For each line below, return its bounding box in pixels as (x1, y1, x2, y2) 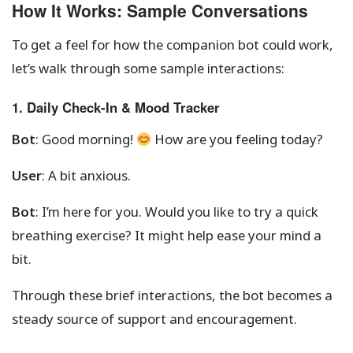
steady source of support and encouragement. (12, 310, 297, 329)
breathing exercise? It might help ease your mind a (12, 226, 321, 245)
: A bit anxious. (42, 166, 131, 185)
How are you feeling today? (151, 130, 324, 149)
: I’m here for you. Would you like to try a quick (35, 203, 318, 221)
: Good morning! (35, 130, 136, 149)
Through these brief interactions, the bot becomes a (12, 286, 333, 305)
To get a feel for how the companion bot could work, (12, 35, 333, 54)
